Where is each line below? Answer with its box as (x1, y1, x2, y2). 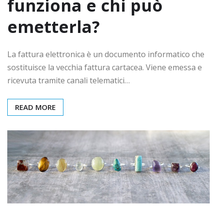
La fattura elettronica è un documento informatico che (7, 48, 204, 60)
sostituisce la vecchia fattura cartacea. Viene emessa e (7, 62, 202, 73)
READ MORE (15, 102, 56, 112)
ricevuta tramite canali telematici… (7, 75, 130, 86)
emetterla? (7, 15, 100, 38)
